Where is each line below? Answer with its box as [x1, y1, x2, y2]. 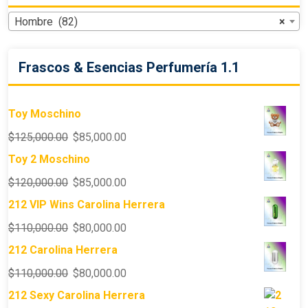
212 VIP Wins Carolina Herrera [8, 198, 165, 212]
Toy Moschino [8, 107, 81, 121]
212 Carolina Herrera [8, 243, 118, 257]
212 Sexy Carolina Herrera [8, 289, 145, 302]
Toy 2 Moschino [8, 153, 90, 166]
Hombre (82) [14, 15, 78, 29]
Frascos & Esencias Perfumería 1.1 [19, 59, 239, 76]
